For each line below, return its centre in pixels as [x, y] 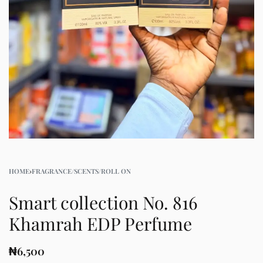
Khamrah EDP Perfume [100, 223]
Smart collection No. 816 [103, 202]
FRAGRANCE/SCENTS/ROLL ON [81, 171]
